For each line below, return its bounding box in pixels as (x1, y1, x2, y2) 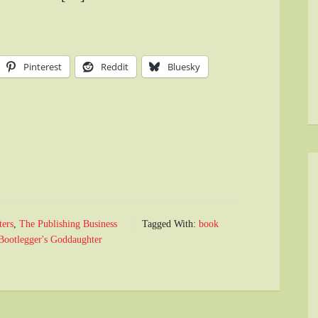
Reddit (101, 60, 128, 74)
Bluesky (168, 60, 200, 74)
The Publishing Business (19, 219, 117, 230)
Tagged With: (142, 219, 199, 230)
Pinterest (23, 60, 62, 74)
